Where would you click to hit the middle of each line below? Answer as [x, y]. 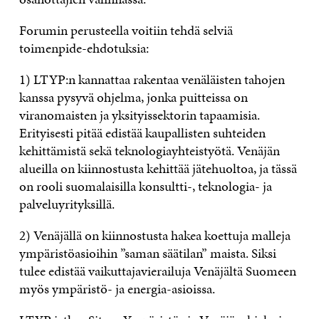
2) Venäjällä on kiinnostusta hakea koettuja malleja [155, 236]
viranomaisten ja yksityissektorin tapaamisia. [139, 115]
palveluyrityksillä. [67, 204]
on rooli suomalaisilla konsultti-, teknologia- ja [145, 187]
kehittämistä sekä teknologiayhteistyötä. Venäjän [149, 151]
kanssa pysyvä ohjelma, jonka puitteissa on [133, 98]
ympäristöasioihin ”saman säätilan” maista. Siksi [147, 253]
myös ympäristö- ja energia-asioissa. [117, 289]
